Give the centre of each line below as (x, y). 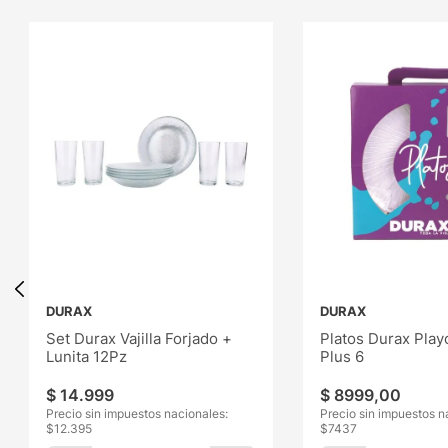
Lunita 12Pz (87, 356)
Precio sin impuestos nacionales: (137, 413)
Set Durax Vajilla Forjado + (139, 338)
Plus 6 (341, 356)
